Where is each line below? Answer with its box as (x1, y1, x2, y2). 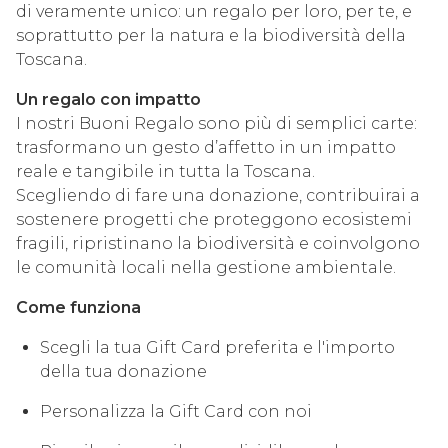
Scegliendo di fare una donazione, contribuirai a (16, 186, 420, 205)
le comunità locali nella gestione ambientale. (16, 258, 396, 277)
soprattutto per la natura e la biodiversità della (16, 26, 406, 45)
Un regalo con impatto (16, 90, 201, 109)
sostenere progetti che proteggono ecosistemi (16, 210, 412, 229)
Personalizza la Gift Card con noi (40, 402, 312, 421)
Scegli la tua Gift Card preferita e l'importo (40, 338, 395, 357)
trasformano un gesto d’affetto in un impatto (16, 138, 396, 157)
